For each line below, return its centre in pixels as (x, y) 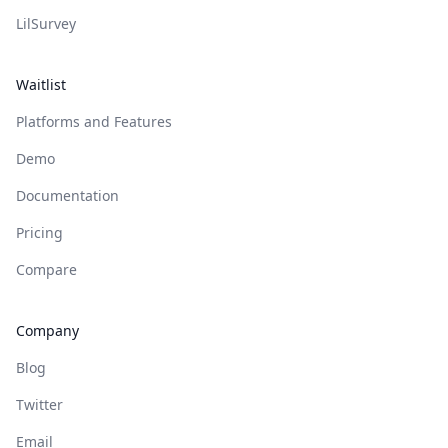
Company (47, 331)
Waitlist (41, 85)
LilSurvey (46, 24)
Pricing (39, 233)
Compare (46, 270)
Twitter (39, 405)
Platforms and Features (94, 122)
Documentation (67, 196)
